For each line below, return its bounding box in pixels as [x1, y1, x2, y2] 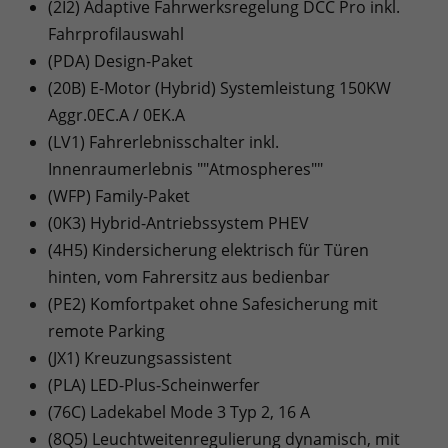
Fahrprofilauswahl [48, 23, 184, 46]
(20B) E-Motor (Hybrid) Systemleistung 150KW [48, 77, 391, 100]
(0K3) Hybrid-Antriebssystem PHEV [48, 212, 309, 235]
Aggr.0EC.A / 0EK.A [48, 104, 185, 127]
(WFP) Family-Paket [48, 185, 190, 208]
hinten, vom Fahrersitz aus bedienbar [48, 266, 330, 289]
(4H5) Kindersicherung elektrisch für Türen [48, 239, 369, 262]
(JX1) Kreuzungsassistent [48, 347, 232, 370]
